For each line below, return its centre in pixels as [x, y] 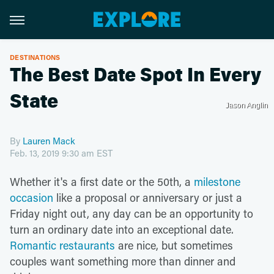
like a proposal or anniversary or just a [148, 198]
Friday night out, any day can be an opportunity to [131, 213]
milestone [217, 182]
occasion [31, 198]
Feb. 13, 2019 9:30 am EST [61, 153]
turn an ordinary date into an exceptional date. [122, 229]
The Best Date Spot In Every [135, 75]
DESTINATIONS [35, 57]
